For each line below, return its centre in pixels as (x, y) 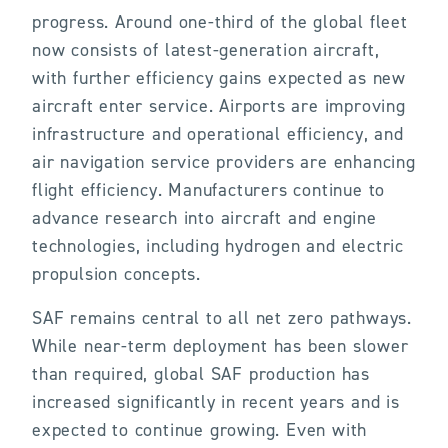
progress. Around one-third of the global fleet (220, 22)
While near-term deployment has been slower (220, 346)
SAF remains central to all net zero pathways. (222, 318)
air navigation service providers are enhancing (224, 162)
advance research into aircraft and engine (204, 218)
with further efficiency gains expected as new (219, 78)
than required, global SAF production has (201, 374)
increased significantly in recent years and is (216, 402)
